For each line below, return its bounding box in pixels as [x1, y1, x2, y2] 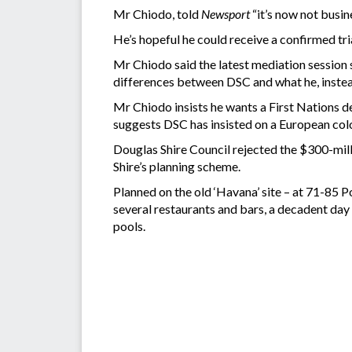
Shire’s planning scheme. [113, 158, 240, 174]
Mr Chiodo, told [113, 5, 201, 21]
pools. [113, 218, 145, 233]
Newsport [201, 5, 252, 21]
